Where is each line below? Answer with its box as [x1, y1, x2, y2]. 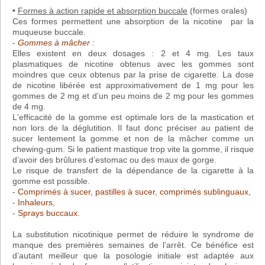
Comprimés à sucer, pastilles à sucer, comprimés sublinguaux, [18, 187, 251, 197]
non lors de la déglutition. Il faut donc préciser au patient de [12, 123, 254, 133]
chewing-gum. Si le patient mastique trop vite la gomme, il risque [12, 144, 254, 154]
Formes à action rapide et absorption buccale [18, 6, 188, 16]
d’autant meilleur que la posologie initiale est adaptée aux [12, 251, 254, 261]
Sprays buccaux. [18, 208, 80, 218]
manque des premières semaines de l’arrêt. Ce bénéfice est [12, 240, 254, 250]
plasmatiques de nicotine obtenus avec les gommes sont [12, 59, 254, 69]
